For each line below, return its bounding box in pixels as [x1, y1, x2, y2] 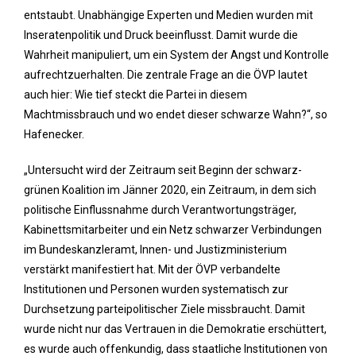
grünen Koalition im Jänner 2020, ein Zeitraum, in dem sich [24, 184, 316, 196]
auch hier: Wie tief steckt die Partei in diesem [24, 88, 247, 101]
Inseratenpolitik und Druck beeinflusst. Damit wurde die [24, 29, 298, 41]
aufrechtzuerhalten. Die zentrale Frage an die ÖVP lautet [24, 68, 308, 81]
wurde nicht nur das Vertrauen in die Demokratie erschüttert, [24, 323, 327, 335]
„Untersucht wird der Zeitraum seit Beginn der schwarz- [24, 164, 302, 176]
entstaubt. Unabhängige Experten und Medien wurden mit [24, 9, 313, 21]
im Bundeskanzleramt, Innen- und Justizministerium [24, 243, 287, 256]
